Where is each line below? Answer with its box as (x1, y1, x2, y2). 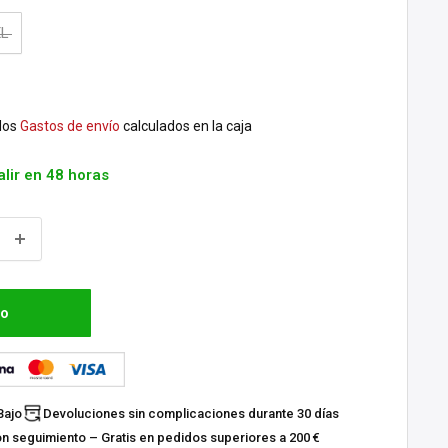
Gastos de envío (20, 118, 120, 134)
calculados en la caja (120, 118, 252, 134)
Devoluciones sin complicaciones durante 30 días (43, 405, 339, 421)
